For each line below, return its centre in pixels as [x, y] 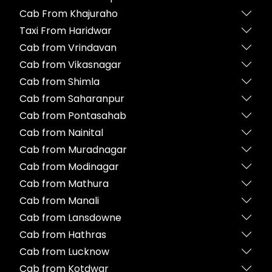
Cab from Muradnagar [73, 149]
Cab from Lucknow [64, 251]
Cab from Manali [59, 200]
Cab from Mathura [64, 183]
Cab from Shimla [59, 81]
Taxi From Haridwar [66, 30]
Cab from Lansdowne [70, 217]
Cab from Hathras [63, 234]
